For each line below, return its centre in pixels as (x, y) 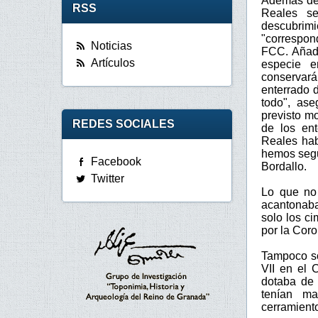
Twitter (108, 179)
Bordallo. (284, 166)
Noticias (111, 46)
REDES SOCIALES (124, 124)
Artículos (113, 63)
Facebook (116, 162)
